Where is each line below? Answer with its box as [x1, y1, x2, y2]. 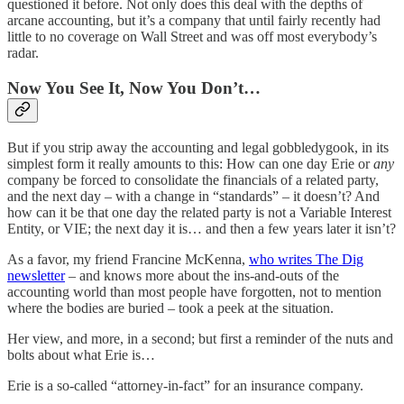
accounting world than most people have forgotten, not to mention [7, 283, 381, 299]
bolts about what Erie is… [7, 346, 155, 363]
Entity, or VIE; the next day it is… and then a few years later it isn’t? [7, 220, 396, 236]
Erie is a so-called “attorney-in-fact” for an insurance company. [7, 377, 363, 393]
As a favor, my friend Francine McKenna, [7, 251, 249, 267]
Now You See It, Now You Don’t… [7, 78, 261, 97]
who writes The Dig [249, 251, 363, 267]
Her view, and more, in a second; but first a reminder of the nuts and [7, 330, 393, 346]
